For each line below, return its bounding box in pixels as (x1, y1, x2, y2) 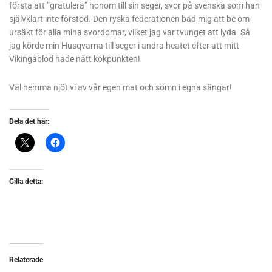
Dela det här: (9, 117, 49, 126)
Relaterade (9, 255, 43, 264)
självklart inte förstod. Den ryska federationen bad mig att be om (9, 13, 250, 24)
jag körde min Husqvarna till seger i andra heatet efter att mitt (9, 40, 239, 50)
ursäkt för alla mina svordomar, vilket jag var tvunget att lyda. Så (9, 27, 250, 37)
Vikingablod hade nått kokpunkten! (9, 53, 140, 64)
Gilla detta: (9, 177, 43, 186)
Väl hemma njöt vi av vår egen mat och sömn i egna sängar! (9, 82, 232, 92)
